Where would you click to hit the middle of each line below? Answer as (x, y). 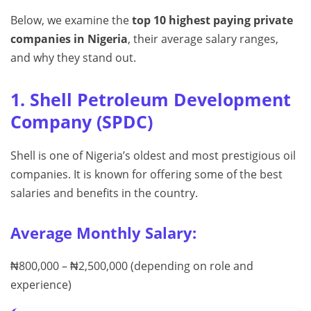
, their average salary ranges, (203, 39)
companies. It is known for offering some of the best (146, 175)
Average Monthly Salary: (103, 233)
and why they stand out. (73, 58)
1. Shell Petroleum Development (151, 100)
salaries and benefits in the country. (104, 193)
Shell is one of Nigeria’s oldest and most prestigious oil (153, 156)
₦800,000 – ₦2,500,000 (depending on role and (132, 266)
